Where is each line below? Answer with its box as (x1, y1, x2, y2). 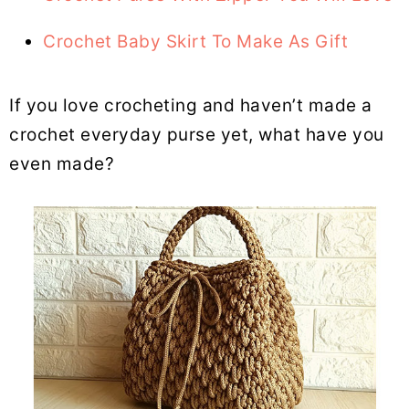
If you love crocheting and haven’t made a (9, 94, 372, 116)
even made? (9, 152, 114, 174)
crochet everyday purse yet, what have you (9, 123, 384, 145)
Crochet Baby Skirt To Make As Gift (43, 30, 348, 52)
